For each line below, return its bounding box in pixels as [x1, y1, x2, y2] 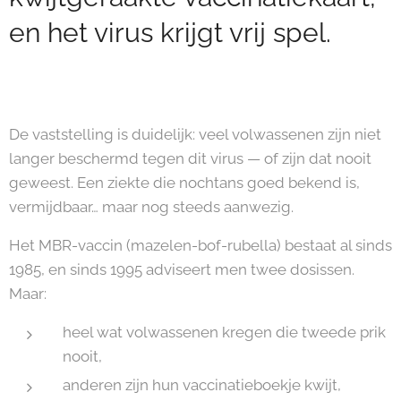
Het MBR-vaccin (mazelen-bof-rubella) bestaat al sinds [9, 236, 392, 254]
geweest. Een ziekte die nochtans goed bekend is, [9, 174, 360, 192]
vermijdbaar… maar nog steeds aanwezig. [9, 198, 294, 216]
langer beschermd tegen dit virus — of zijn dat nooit [9, 149, 371, 167]
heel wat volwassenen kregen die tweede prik [63, 323, 386, 341]
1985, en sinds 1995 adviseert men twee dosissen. [9, 260, 354, 278]
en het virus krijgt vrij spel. [9, 17, 331, 48]
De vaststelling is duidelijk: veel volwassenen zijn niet [9, 125, 381, 143]
